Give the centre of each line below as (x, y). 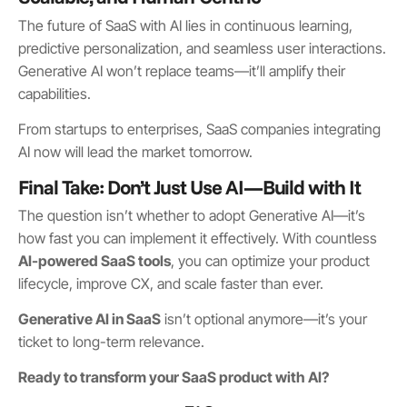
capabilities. (55, 93)
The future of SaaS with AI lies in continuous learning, (185, 25)
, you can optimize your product (270, 261)
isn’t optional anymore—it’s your (264, 319)
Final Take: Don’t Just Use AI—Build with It (189, 187)
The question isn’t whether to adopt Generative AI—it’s (192, 216)
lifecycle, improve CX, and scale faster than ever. (171, 284)
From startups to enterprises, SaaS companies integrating (199, 129)
